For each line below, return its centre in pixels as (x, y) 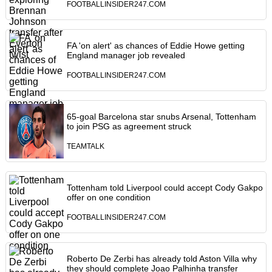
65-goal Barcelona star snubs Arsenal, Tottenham (161, 117)
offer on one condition (108, 198)
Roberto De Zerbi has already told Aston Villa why (161, 259)
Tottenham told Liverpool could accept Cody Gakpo (165, 188)
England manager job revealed (126, 56)
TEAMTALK (85, 147)
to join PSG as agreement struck (129, 127)
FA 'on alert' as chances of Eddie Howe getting (155, 46)
